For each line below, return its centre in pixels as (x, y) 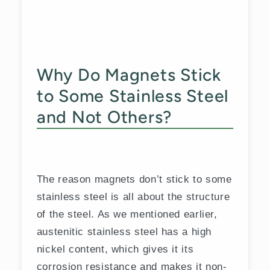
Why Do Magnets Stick (129, 74)
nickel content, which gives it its (115, 249)
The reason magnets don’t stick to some (134, 179)
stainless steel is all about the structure (133, 197)
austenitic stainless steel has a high (124, 232)
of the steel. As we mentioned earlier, (127, 214)
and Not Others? (104, 117)
